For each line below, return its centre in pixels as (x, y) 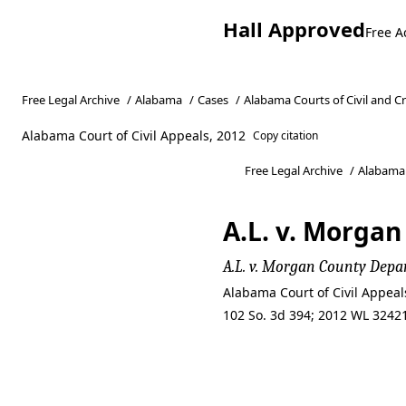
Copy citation (286, 135)
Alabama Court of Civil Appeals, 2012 (134, 135)
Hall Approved (294, 29)
